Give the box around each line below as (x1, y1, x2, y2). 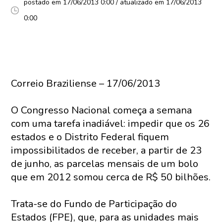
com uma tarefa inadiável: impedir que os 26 (11, 117, 210, 130)
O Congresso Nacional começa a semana (11, 104, 192, 117)
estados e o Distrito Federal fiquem (11, 130, 169, 144)
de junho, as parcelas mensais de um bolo (11, 157, 199, 170)
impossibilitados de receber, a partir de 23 (11, 144, 202, 157)
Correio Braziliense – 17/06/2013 (11, 77, 161, 90)
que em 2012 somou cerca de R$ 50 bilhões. (11, 170, 211, 184)
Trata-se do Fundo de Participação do (11, 197, 177, 211)
